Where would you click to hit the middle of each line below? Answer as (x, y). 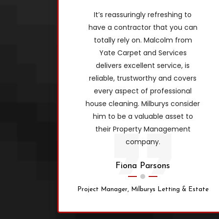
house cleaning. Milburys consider (143, 103)
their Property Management (143, 129)
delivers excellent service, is (143, 65)
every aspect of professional (143, 91)
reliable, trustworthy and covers (143, 78)
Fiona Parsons (143, 166)
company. (143, 142)
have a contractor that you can (143, 27)
